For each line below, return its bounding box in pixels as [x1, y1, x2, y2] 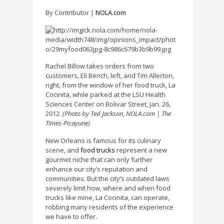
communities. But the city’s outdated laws [45, 173, 169, 183]
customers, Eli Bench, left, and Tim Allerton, [45, 71, 174, 80]
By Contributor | [45, 8, 95, 17]
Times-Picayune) [45, 118, 90, 128]
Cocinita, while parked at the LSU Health [45, 90, 165, 99]
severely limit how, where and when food [45, 183, 170, 192]
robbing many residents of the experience [45, 202, 173, 211]
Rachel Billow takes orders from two [45, 61, 154, 71]
